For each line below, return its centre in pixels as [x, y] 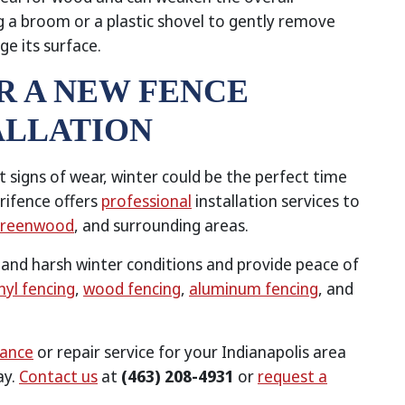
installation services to [276, 201]
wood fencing [132, 288]
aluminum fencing [254, 288]
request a [292, 376]
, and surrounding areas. [161, 225]
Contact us [58, 376]
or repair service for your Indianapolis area [190, 352]
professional [146, 201]
